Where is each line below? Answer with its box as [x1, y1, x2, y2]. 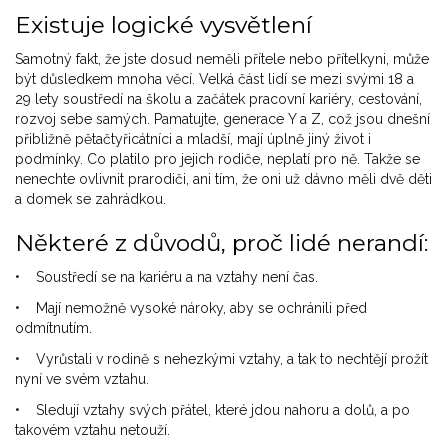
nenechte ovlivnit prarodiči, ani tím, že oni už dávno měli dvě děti [15, 171, 432, 188]
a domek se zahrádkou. [15, 191, 166, 208]
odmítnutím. [15, 320, 92, 337]
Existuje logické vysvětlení [15, 11, 312, 40]
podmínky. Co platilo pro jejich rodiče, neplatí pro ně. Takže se [15, 151, 420, 168]
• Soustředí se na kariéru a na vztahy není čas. [15, 269, 318, 286]
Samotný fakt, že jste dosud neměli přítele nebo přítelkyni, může [15, 51, 429, 68]
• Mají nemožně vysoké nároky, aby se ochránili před [15, 300, 367, 317]
